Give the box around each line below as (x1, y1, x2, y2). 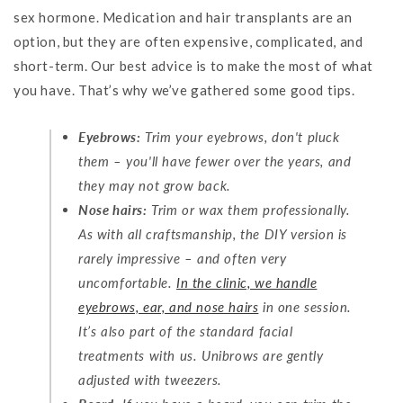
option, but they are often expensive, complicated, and (13, 32, 363, 49)
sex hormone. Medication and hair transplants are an (13, 8, 353, 25)
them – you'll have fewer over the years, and (78, 152, 352, 169)
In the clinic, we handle (176, 273, 318, 291)
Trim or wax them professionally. (147, 201, 351, 218)
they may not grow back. (78, 176, 231, 193)
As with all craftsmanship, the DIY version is (78, 225, 348, 242)
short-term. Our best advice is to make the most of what (13, 57, 374, 74)
